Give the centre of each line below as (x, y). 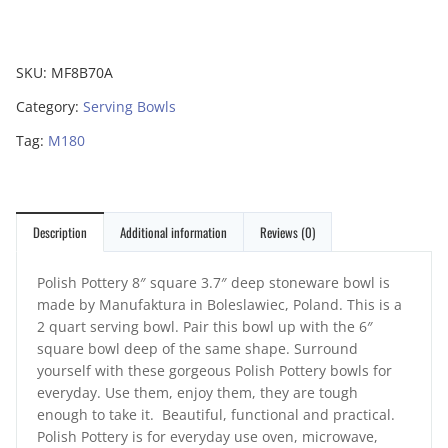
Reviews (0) (287, 232)
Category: (49, 107)
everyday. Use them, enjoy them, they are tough (197, 393)
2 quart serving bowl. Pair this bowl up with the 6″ (205, 327)
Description (60, 232)
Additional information (173, 232)
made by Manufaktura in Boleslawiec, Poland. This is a (219, 305)
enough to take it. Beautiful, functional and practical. (216, 415)
